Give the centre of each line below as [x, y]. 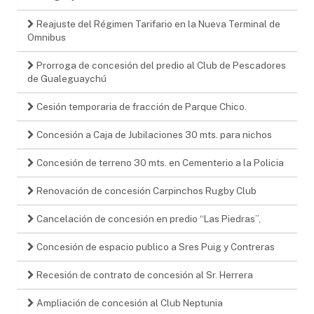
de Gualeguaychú [67, 78]
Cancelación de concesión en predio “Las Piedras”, [148, 218]
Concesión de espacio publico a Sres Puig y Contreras [155, 246]
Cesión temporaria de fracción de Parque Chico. [141, 106]
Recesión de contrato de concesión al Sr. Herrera [144, 274]
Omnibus [47, 37]
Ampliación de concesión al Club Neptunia [129, 302]
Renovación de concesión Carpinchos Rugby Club [145, 190]
